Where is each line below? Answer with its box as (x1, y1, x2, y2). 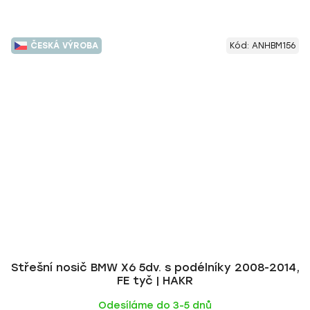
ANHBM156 (252, 41, 295, 51)
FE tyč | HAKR (117, 274, 193, 287)
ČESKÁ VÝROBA (30, 41, 98, 51)
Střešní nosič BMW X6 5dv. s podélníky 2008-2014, (10, 261, 300, 274)
